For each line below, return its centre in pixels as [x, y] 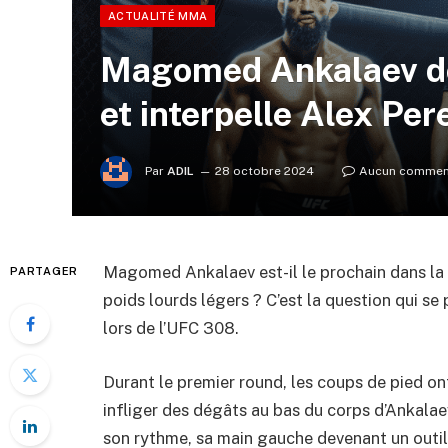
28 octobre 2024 [264, 171]
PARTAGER [44, 271]
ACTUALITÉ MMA [158, 16]
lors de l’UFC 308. [171, 328]
